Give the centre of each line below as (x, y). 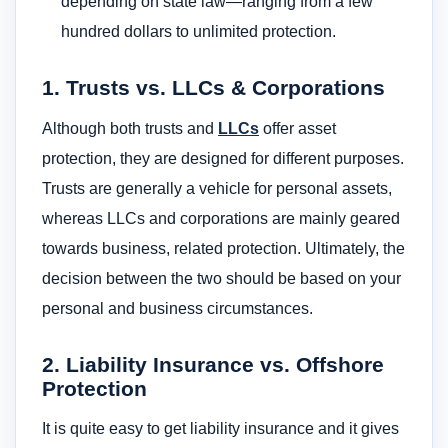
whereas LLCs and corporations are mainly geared (221, 218)
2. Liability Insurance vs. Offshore (213, 364)
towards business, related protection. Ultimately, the (223, 248)
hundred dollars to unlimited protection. (199, 32)
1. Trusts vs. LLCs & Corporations (213, 88)
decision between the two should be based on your (221, 278)
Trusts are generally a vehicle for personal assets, (217, 188)
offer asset (297, 128)
